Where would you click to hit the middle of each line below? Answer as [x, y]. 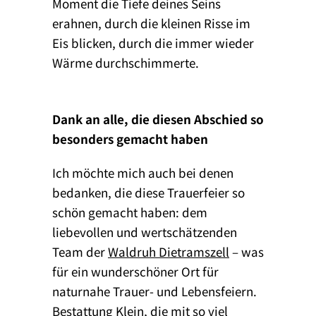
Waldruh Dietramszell [169, 251]
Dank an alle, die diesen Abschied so [158, 119]
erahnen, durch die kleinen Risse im [151, 23]
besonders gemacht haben [130, 138]
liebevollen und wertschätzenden [145, 231]
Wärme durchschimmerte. [126, 62]
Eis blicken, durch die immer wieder [153, 42]
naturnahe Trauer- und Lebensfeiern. [154, 291]
